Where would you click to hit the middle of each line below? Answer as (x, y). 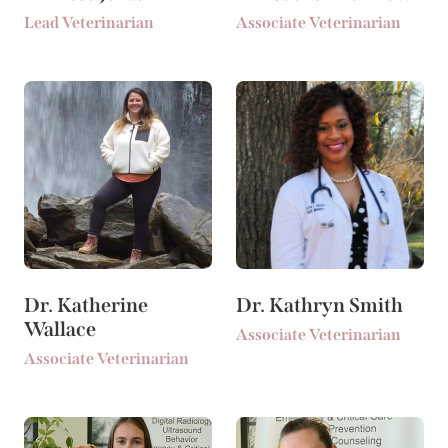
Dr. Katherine (86, 305)
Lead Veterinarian (89, 23)
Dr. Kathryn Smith (319, 305)
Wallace (60, 329)
